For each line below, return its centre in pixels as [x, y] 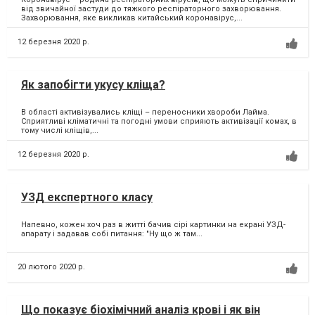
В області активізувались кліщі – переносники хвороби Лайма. [145, 112]
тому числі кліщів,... [60, 130]
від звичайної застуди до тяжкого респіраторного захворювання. [151, 8]
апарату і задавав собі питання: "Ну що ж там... [112, 233]
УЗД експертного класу [87, 198]
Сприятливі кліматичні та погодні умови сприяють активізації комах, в [159, 121]
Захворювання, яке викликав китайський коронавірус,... [132, 18]
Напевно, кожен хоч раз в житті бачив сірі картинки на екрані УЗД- [153, 224]
